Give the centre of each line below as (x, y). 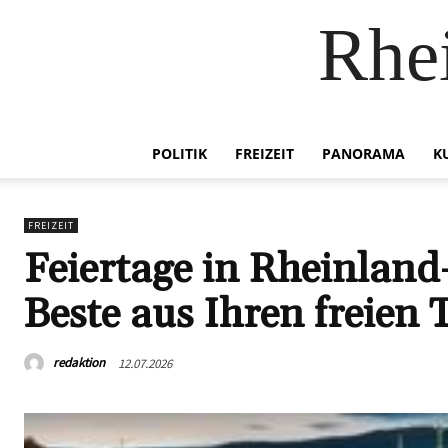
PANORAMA (363, 153)
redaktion (79, 363)
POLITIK (179, 153)
